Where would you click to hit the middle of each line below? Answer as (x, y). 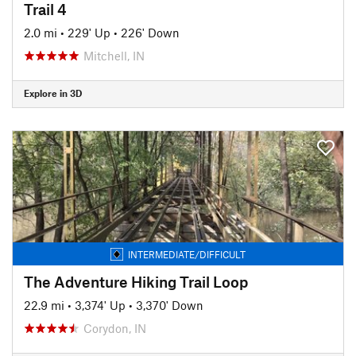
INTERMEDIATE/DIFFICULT (187, 254)
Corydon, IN (115, 328)
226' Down (150, 32)
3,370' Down (170, 305)
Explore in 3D (53, 93)
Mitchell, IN (114, 55)
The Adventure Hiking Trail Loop (136, 281)
